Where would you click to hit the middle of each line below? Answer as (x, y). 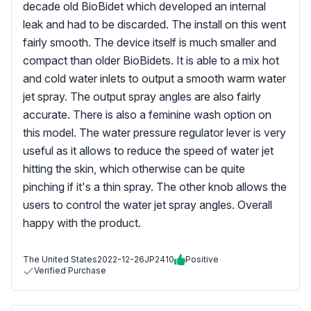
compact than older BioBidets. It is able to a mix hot (151, 60)
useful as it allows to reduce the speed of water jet (148, 151)
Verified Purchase (70, 270)
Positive (202, 259)
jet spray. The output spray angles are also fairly (142, 96)
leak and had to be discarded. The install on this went (154, 24)
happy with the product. (82, 223)
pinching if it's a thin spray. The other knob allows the (155, 187)
